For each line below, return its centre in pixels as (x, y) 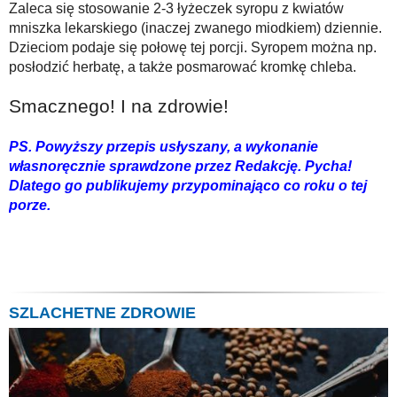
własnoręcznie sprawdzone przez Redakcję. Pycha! (180, 166)
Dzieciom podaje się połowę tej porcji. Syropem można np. (193, 47)
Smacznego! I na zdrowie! (119, 106)
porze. (30, 205)
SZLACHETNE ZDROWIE (102, 313)
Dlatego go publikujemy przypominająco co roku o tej (188, 186)
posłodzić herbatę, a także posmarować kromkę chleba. (183, 67)
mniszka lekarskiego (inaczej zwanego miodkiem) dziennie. (195, 28)
